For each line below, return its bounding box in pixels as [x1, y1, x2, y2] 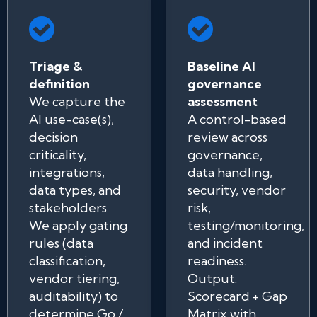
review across [188, 129, 267, 145]
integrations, [29, 164, 105, 180]
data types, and [29, 182, 121, 198]
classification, [29, 253, 105, 269]
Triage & [29, 58, 83, 74]
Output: [188, 270, 237, 287]
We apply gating [29, 217, 127, 234]
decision [29, 129, 78, 145]
